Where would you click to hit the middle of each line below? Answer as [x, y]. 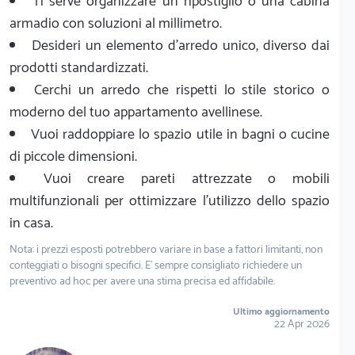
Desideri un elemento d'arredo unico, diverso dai [181, 46]
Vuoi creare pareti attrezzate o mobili [187, 179]
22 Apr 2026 [302, 324]
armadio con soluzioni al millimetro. [116, 23]
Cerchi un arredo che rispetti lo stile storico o [182, 90]
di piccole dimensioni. [73, 157]
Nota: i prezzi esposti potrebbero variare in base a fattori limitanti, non [166, 250]
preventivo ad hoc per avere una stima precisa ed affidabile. [142, 281]
